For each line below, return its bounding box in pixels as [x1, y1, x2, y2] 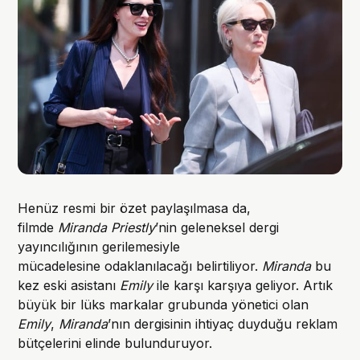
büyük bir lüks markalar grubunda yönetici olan [18, 296, 309, 313]
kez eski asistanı [18, 276, 121, 293]
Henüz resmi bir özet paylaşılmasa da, [18, 199, 252, 216]
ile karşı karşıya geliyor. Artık [153, 276, 333, 293]
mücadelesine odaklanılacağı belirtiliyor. [18, 257, 263, 274]
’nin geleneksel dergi [155, 219, 280, 235]
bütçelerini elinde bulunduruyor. [18, 334, 213, 351]
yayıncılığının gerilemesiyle [18, 238, 181, 255]
